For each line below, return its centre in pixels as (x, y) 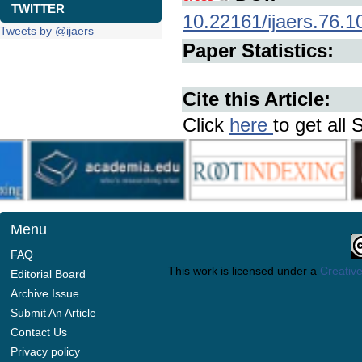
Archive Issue (45, 293)
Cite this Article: (257, 99)
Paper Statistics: (258, 51)
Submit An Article (53, 313)
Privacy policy (45, 351)
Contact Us (39, 332)
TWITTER (38, 8)
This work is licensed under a (244, 271)
